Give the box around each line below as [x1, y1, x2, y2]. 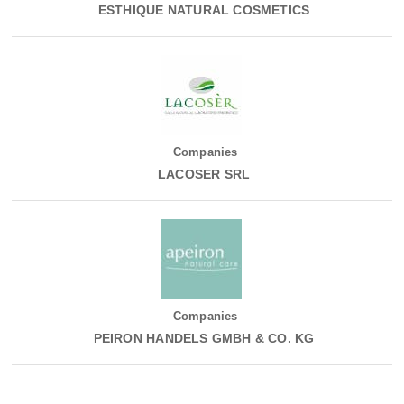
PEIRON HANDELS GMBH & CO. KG [89, 331, 315, 346]
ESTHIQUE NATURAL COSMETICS [94, 3, 310, 18]
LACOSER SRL [153, 167, 251, 182]
